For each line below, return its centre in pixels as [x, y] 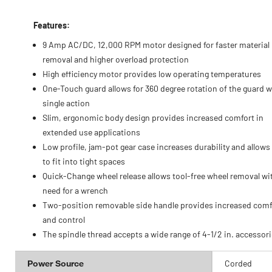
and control [64, 219]
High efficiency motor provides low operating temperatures [152, 74]
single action [66, 103]
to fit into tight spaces [84, 161]
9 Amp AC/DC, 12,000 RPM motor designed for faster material [156, 45]
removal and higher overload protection [116, 59]
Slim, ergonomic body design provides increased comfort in [153, 117]
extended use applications [91, 132]
